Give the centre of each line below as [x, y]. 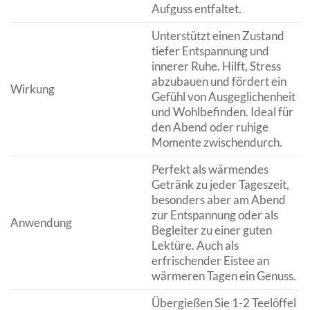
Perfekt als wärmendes [210, 170]
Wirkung [33, 89]
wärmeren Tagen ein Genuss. [224, 276]
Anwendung [41, 223]
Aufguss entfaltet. [196, 9]
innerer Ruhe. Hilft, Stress [216, 66]
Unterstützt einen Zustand [218, 36]
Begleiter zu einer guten [211, 230]
